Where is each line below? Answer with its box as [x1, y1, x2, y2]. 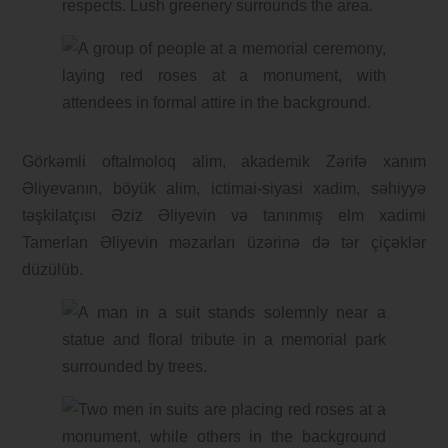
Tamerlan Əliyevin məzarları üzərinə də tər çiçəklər [22, 233, 426, 251]
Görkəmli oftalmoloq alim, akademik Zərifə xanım [22, 152, 426, 170]
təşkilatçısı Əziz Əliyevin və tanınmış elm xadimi [22, 206, 426, 224]
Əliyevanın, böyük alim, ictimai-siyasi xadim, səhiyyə [22, 179, 426, 197]
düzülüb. [22, 260, 84, 278]
